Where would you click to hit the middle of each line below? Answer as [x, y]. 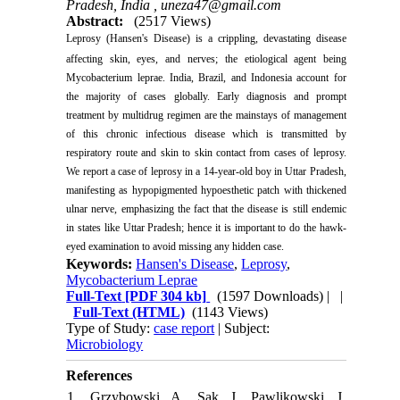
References [100, 375]
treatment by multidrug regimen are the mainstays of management [206, 115]
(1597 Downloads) [271, 296]
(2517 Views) [173, 21]
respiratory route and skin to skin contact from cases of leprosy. [206, 152]
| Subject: [242, 328]
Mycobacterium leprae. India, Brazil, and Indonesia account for [206, 77]
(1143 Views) [230, 312]
